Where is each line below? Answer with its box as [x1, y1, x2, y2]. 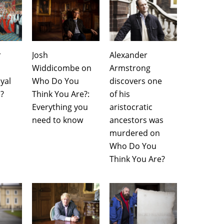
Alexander [109, 49, 147, 60]
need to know [32, 114, 83, 125]
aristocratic [109, 101, 152, 112]
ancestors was [109, 114, 163, 125]
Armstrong [109, 62, 150, 73]
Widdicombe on [32, 62, 91, 73]
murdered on [109, 127, 160, 138]
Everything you [32, 101, 88, 112]
